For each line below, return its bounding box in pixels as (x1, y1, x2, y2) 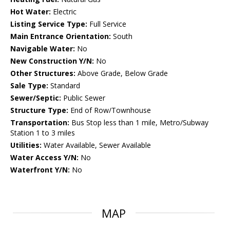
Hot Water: (10, 7, 51, 17)
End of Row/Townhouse (68, 105, 151, 116)
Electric (51, 7, 76, 17)
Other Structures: (10, 68, 75, 79)
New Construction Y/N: (10, 56, 94, 66)
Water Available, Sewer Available (42, 140, 151, 150)
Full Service (87, 19, 126, 29)
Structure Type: (10, 105, 68, 116)
